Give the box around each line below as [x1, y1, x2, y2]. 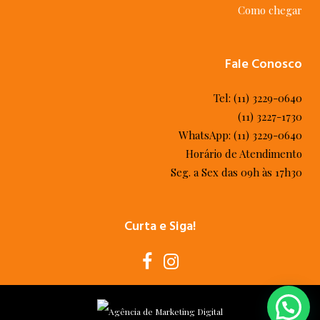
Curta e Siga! [124, 216, 196, 236]
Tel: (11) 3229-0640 [214, 91, 302, 105]
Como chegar [238, 3, 302, 17]
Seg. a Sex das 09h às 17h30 [171, 165, 302, 179]
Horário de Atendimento [186, 146, 302, 161]
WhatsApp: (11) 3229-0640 [179, 128, 302, 142]
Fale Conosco [225, 54, 302, 74]
